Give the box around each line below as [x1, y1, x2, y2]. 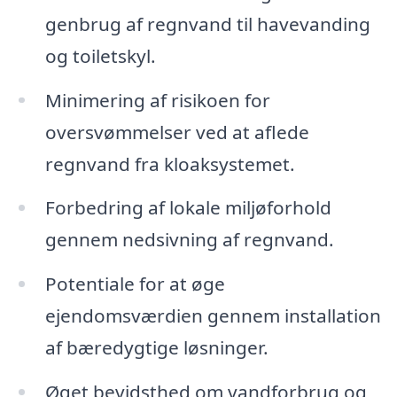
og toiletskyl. [44, 43, 156, 68]
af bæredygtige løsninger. [44, 335, 269, 361]
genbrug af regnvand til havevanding [44, 11, 370, 36]
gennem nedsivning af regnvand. [44, 227, 334, 253]
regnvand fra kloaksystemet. [44, 151, 295, 176]
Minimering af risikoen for [44, 87, 270, 113]
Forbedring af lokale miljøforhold [44, 195, 331, 221]
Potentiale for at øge [44, 271, 225, 297]
